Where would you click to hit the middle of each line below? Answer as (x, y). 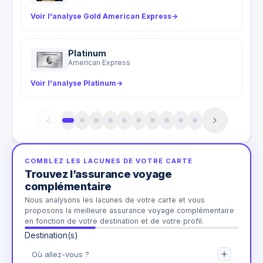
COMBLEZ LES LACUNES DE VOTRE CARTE (109, 161)
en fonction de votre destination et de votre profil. (114, 221)
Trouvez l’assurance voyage (98, 174)
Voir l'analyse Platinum (74, 83)
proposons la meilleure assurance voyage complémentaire (129, 211)
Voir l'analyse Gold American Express (101, 16)
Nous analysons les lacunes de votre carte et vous (115, 200)
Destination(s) (51, 235)
